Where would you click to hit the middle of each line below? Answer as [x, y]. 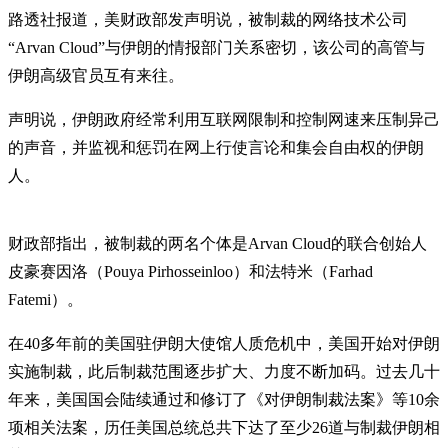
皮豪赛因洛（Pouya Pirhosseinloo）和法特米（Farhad [190, 271]
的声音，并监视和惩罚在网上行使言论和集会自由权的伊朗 [216, 147]
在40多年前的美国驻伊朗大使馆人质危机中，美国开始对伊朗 [224, 343]
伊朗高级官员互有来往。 [96, 75]
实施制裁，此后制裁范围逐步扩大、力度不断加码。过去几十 [224, 371]
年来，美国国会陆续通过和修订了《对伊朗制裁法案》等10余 [224, 399]
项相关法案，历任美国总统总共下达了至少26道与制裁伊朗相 [224, 427]
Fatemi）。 [45, 299]
